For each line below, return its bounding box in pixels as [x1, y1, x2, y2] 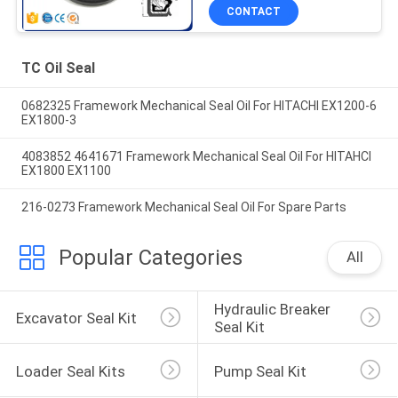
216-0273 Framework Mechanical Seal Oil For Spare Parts [20, 199, 346, 214]
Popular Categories [58, 244, 243, 270]
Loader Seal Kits [15, 362, 125, 380]
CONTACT [227, 5, 282, 19]
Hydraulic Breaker [213, 300, 334, 319]
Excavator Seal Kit [15, 309, 137, 328]
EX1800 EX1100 [20, 163, 111, 179]
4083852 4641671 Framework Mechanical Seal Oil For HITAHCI [20, 149, 371, 164]
